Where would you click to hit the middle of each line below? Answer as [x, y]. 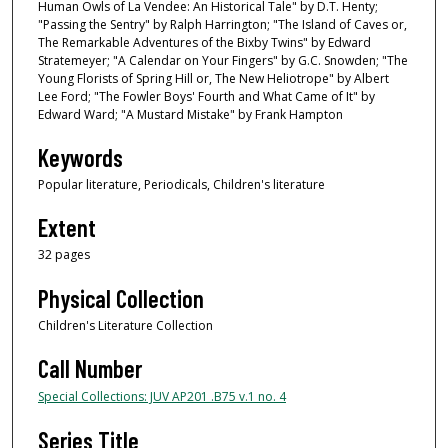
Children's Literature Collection [125, 325]
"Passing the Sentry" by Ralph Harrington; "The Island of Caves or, [222, 24]
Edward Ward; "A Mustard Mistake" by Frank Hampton [190, 114]
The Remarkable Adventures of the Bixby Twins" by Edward [204, 42]
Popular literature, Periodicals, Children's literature [181, 185]
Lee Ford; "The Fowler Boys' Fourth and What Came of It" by [206, 96]
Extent [67, 228]
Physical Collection [121, 298]
